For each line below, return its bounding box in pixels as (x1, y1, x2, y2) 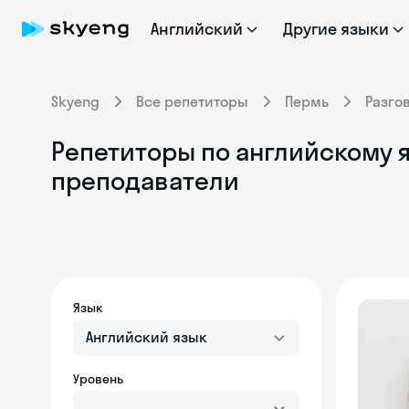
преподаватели (51, 164, 239, 196)
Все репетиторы (136, 92, 248, 110)
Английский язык (86, 328, 207, 346)
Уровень (73, 371, 123, 387)
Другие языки (282, 18, 390, 39)
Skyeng (51, 92, 100, 110)
